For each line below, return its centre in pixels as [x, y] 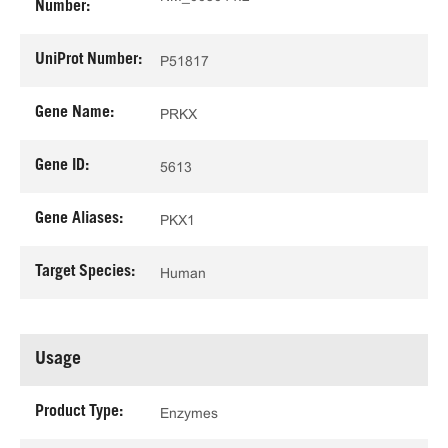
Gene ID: [62, 166]
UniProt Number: [88, 60]
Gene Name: [74, 113]
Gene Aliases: [79, 219]
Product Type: [79, 412]
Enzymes [189, 412]
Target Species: [85, 272]
